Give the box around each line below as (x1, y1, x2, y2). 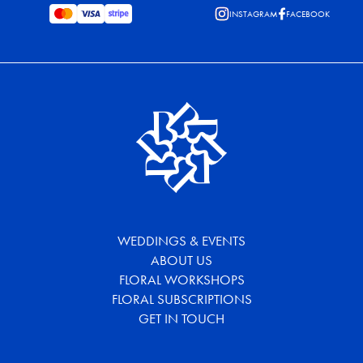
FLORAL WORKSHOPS (118, 271, 245, 289)
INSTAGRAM (229, 8, 278, 20)
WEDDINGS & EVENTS (117, 233, 246, 250)
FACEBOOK (286, 8, 330, 20)
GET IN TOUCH (139, 310, 224, 328)
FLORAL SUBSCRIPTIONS (111, 291, 252, 309)
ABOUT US (151, 252, 212, 270)
